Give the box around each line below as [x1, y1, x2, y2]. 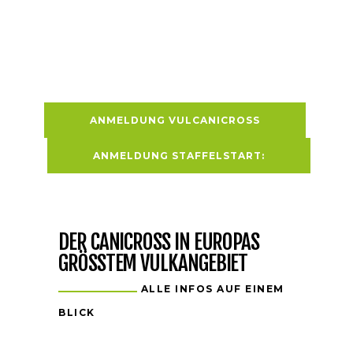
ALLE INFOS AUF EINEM [137, 283, 284, 295]
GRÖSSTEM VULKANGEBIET [58, 250, 248, 277]
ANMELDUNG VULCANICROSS [89, 113, 260, 126]
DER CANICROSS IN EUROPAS [58, 229, 260, 256]
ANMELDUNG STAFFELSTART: [92, 149, 265, 162]
